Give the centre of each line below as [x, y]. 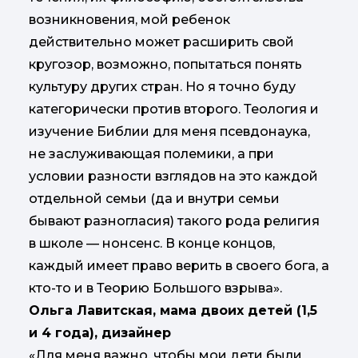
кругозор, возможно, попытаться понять [165, 64]
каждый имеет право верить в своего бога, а [179, 265]
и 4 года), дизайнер [100, 332]
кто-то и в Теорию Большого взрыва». [155, 288]
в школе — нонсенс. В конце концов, [152, 243]
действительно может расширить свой [161, 42]
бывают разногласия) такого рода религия [174, 221]
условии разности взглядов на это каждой [173, 176]
